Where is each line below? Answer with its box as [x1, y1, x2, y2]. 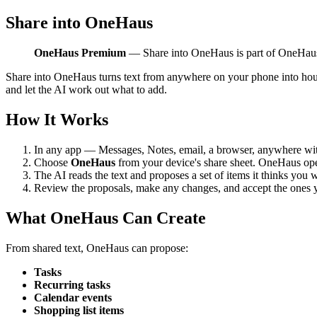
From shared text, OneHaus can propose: [6, 241, 188, 254]
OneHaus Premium [34, 47, 126, 59]
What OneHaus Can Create [6, 208, 206, 227]
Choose [34, 156, 71, 168]
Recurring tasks [34, 278, 110, 291]
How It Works [6, 110, 108, 129]
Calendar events [34, 291, 112, 304]
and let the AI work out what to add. [6, 83, 167, 96]
